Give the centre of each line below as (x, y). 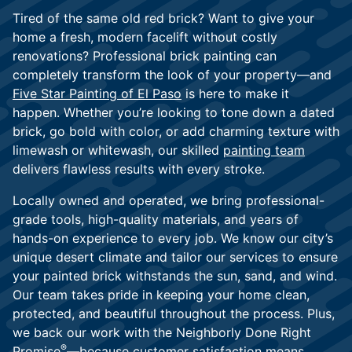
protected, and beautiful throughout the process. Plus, (174, 314)
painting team (264, 150)
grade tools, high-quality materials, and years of (156, 220)
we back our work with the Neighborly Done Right (162, 333)
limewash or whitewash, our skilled (118, 150)
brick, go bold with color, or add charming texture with (176, 132)
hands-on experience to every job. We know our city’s (173, 238)
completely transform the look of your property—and (172, 75)
